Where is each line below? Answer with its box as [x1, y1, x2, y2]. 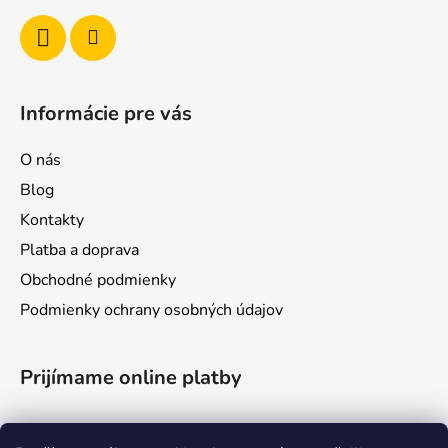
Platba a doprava [20, 238, 139, 261]
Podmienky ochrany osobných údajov [20, 298, 283, 321]
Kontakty [20, 208, 84, 231]
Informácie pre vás [20, 99, 192, 127]
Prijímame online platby [20, 363, 242, 391]
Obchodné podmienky [20, 268, 176, 291]
